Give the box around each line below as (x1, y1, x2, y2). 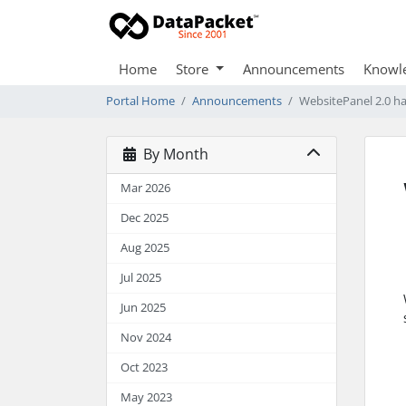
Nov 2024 (121, 329, 171, 345)
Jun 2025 (121, 299, 166, 315)
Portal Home (106, 92, 175, 109)
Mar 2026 (121, 179, 170, 196)
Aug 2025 (121, 239, 169, 256)
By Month (135, 144, 208, 165)
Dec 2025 (121, 209, 169, 226)
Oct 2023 (121, 359, 168, 375)
